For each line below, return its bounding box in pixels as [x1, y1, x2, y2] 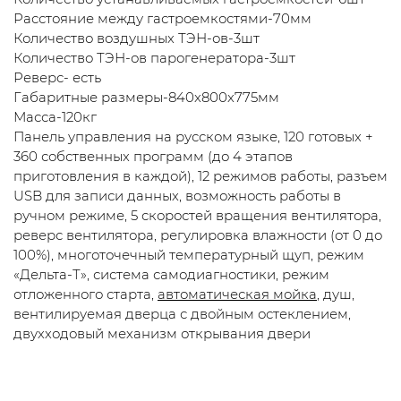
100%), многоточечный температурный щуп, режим [13, 245, 364, 263]
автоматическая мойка [158, 285, 317, 303]
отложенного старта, [13, 285, 158, 303]
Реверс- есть [13, 68, 101, 86]
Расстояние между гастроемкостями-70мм [13, 9, 311, 27]
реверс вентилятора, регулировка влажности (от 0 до [13, 226, 382, 243]
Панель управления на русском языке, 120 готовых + [13, 127, 373, 145]
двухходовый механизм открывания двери [13, 324, 311, 342]
